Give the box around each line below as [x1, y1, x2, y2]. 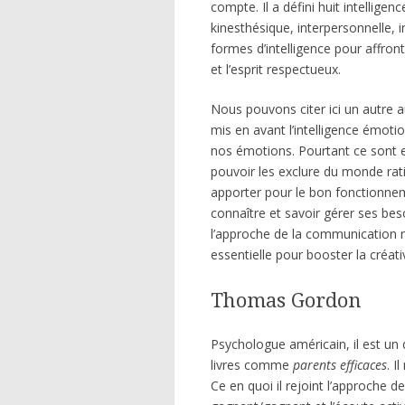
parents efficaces [293, 355, 387, 373]
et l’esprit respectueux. [211, 61, 341, 79]
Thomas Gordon [211, 289, 362, 313]
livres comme [211, 355, 293, 373]
